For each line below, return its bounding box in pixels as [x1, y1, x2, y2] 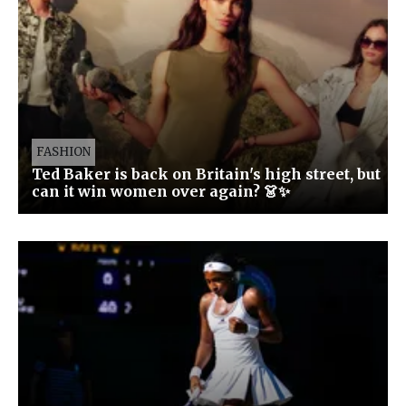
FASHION [36, 144, 91, 160]
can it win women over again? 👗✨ [32, 182, 290, 201]
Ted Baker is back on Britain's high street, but [32, 165, 381, 184]
